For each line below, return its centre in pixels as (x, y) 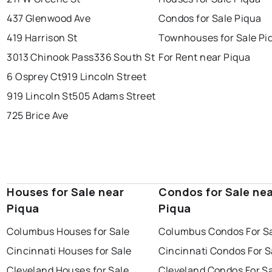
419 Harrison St (42, 38)
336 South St (124, 57)
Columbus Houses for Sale (68, 232)
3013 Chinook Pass (50, 57)
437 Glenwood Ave (49, 19)
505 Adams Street (114, 96)
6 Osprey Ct (34, 77)
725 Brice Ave (38, 116)
